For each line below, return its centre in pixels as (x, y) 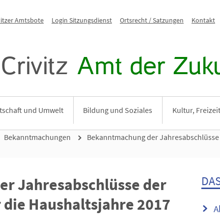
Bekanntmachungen (37, 137)
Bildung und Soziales (118, 110)
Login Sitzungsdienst (82, 20)
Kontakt (203, 20)
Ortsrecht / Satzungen (152, 20)
